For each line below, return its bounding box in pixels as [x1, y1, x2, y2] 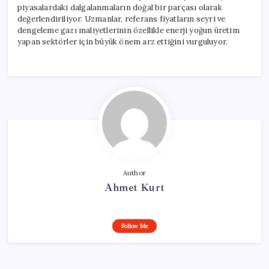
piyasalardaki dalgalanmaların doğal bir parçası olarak [17, 2, 222, 13]
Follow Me [121, 222, 148, 230]
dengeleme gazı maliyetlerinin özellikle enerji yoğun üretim [17, 25, 240, 35]
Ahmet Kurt [104, 180, 165, 194]
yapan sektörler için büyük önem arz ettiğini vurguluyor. [17, 36, 228, 47]
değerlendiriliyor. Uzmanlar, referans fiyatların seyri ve [17, 13, 226, 24]
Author [122, 168, 147, 177]
